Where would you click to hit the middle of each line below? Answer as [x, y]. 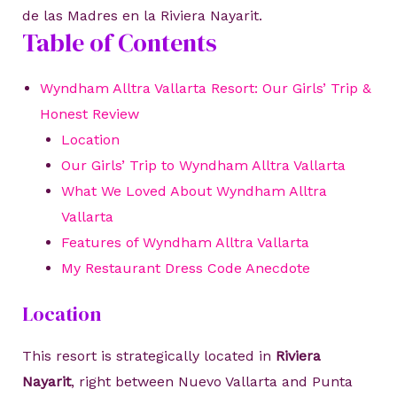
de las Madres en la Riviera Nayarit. [142, 16]
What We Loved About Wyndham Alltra [194, 191]
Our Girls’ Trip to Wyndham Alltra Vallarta [203, 166]
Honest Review [89, 114]
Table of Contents [119, 43]
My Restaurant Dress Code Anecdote [185, 269]
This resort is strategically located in [148, 356]
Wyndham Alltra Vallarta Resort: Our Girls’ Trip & [205, 89]
